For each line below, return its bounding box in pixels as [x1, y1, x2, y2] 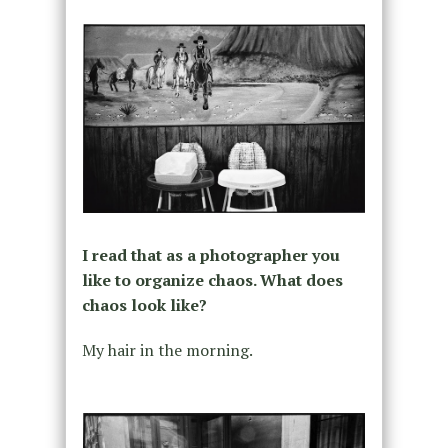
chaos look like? [81, 294, 211, 317]
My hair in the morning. [81, 339, 253, 362]
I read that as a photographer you [81, 244, 340, 267]
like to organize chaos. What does [81, 269, 343, 292]
